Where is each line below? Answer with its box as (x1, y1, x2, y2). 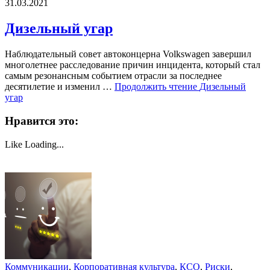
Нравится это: (5, 114, 78, 127)
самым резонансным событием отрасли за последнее (5, 71, 222, 81)
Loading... (25, 139, 64, 149)
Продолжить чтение (115, 81, 199, 92)
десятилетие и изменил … (5, 81, 115, 92)
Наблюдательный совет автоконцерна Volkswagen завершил (5, 49, 251, 60)
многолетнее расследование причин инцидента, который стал (5, 60, 260, 71)
